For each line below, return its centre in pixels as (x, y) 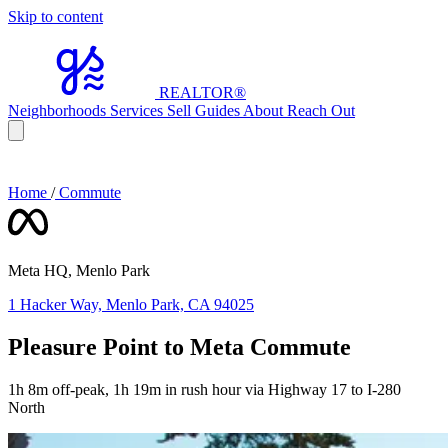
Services (138, 110)
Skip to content (55, 16)
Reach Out (321, 110)
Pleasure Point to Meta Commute (179, 346)
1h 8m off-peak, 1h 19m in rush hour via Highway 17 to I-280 (204, 389)
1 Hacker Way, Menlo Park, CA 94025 (131, 304)
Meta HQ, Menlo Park (79, 270)
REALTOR (196, 92)
